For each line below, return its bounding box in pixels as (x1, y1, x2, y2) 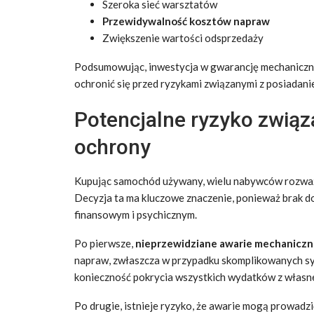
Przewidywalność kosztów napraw (102, 14, 270, 27)
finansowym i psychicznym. (74, 207, 197, 221)
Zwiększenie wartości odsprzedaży (102, 31, 264, 44)
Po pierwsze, (74, 236, 135, 250)
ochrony (74, 134, 151, 159)
